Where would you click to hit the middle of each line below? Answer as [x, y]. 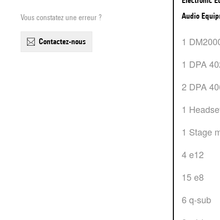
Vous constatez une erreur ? [61, 17]
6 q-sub [199, 199]
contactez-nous [65, 41]
